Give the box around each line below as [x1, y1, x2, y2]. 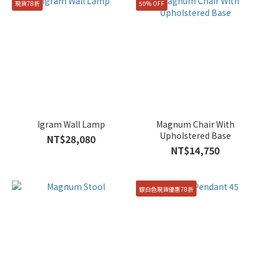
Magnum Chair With [156, 118, 235, 130]
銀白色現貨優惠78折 [139, 184, 194, 194]
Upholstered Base [159, 129, 231, 141]
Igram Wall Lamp [37, 118, 105, 130]
